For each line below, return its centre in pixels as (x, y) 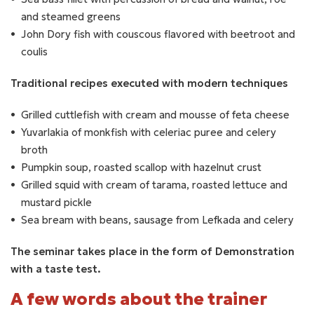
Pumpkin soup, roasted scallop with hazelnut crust (141, 167)
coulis (34, 52)
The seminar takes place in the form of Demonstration (152, 251)
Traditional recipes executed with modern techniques (149, 83)
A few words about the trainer (139, 299)
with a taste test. (56, 269)
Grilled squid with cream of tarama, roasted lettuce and (154, 185)
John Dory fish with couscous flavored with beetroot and (158, 34)
